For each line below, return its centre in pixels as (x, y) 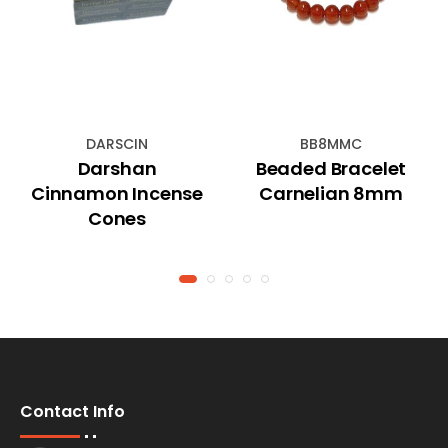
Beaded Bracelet (331, 168)
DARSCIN (117, 143)
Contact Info (72, 411)
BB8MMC (331, 143)
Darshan (117, 168)
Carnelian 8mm (331, 193)
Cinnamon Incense (117, 193)
